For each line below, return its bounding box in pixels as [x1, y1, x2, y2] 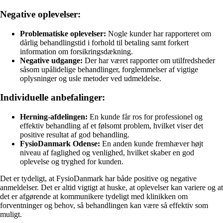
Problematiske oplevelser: [20, 29, 106, 38]
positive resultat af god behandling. [20, 130, 129, 139]
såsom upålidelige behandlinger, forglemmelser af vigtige [20, 65, 198, 74]
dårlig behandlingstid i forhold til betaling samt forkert [20, 38, 189, 47]
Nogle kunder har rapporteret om [106, 29, 211, 38]
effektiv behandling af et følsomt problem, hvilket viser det [20, 121, 203, 130]
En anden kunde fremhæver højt [100, 139, 203, 148]
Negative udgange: [20, 56, 83, 65]
